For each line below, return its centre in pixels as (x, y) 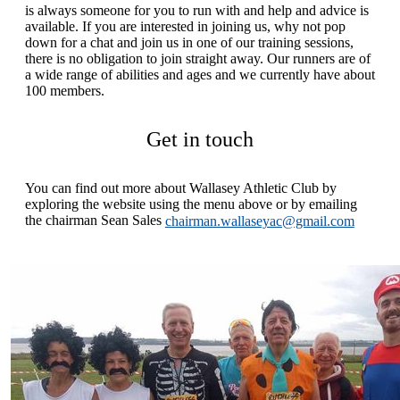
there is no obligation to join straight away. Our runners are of (197, 58)
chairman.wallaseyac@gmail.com (259, 221)
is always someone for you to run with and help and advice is (196, 10)
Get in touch (200, 139)
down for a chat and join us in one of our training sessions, (189, 42)
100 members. (64, 90)
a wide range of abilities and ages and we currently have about (200, 74)
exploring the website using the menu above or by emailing (191, 204)
